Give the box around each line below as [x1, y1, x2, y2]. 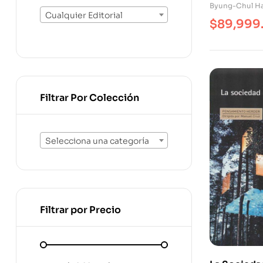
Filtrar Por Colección [40, 91, 139, 104]
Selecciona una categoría [45, 136, 149, 147]
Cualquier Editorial [45, 10, 123, 21]
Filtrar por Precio [40, 204, 121, 217]
